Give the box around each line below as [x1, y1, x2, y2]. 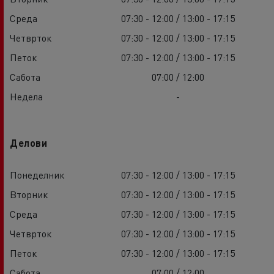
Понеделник [10, 168, 64, 181]
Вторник [10, 187, 48, 201]
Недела [10, 89, 43, 103]
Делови [10, 136, 47, 149]
